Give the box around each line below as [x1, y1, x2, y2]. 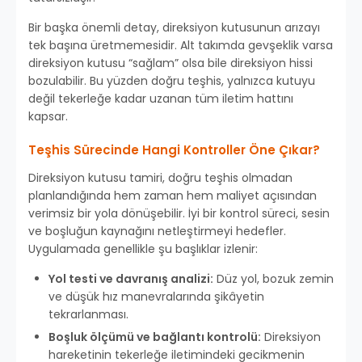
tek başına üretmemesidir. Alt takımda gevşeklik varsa [28, 37, 333, 54]
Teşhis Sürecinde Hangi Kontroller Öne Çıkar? [28, 141, 320, 159]
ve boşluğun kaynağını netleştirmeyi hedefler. [28, 223, 286, 240]
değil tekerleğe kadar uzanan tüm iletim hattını [28, 90, 293, 107]
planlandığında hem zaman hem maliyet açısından [28, 187, 317, 204]
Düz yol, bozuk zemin [213, 271, 334, 288]
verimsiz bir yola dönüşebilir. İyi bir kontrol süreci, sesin [28, 205, 330, 222]
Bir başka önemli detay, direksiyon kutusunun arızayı [28, 19, 320, 36]
